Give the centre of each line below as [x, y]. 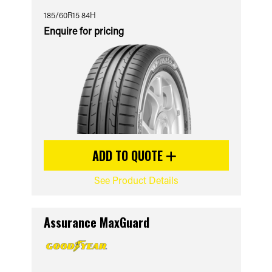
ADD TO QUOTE [129, 155]
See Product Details [136, 180]
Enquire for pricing [83, 31]
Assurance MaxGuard [96, 222]
